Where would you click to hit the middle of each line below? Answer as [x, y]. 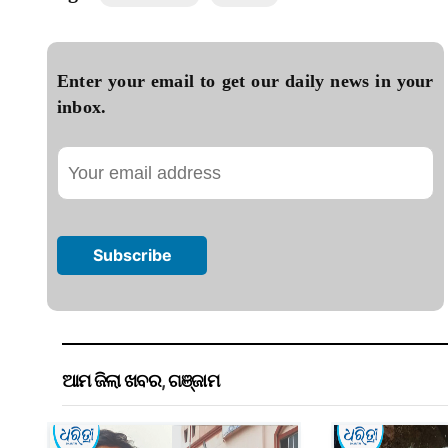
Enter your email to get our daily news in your [245, 81]
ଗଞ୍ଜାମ [193, 381]
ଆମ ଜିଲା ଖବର [111, 381]
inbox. [82, 107]
